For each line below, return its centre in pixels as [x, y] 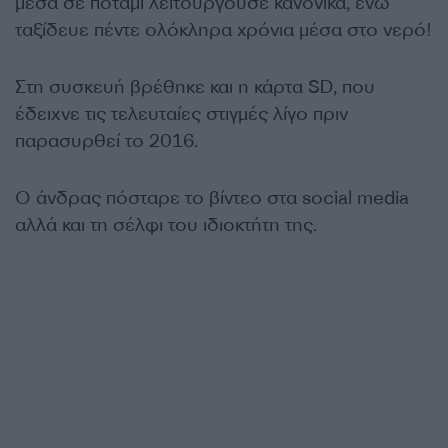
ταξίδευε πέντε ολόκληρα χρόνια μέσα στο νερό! [223, 30]
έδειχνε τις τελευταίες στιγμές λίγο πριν [181, 114]
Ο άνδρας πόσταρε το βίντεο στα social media [212, 198]
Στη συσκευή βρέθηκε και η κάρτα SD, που [195, 87]
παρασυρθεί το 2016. [106, 141]
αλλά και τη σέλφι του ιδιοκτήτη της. [166, 225]
